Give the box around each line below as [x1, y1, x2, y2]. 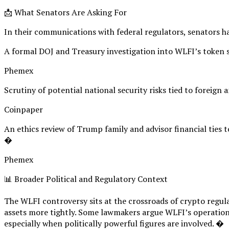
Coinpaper [4, 103, 43, 115]
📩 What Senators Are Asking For [4, 6, 127, 18]
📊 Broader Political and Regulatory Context [4, 173, 168, 185]
